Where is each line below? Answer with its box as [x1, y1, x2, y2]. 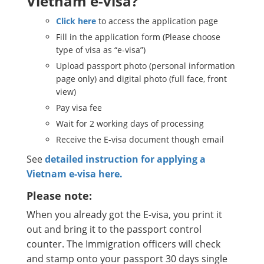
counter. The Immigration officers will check [27, 237, 220, 251]
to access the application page [96, 15, 218, 27]
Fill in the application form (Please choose [56, 31, 220, 43]
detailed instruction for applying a [45, 153, 206, 166]
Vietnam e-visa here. [27, 167, 123, 181]
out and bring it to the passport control [27, 223, 202, 236]
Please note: [27, 189, 92, 203]
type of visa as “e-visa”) [56, 44, 146, 56]
